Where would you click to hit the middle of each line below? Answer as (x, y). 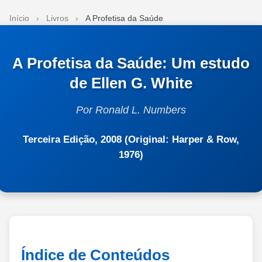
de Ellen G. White (131, 83)
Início (19, 18)
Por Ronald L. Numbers (131, 110)
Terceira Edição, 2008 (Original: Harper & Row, (131, 139)
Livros (57, 18)
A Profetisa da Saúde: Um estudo (131, 63)
